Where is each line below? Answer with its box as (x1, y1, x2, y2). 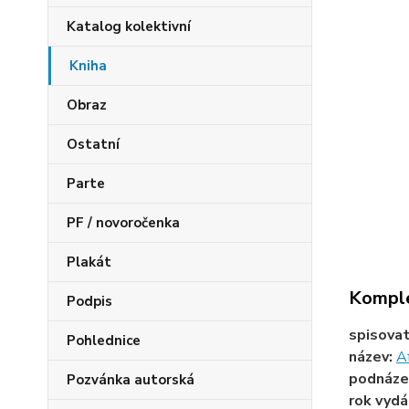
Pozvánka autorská (67, 371, 194, 389)
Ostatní (67, 135, 120, 153)
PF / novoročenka (67, 214, 180, 232)
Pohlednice (67, 331, 141, 350)
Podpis (67, 292, 112, 310)
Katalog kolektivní (67, 17, 191, 36)
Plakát (67, 253, 111, 271)
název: (348, 347, 396, 367)
